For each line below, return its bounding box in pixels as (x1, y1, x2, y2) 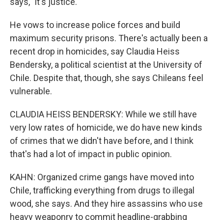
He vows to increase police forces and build (10, 20, 180, 30)
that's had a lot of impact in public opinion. (10, 149, 172, 159)
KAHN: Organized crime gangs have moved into (10, 172, 194, 182)
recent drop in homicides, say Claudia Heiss (10, 46, 180, 56)
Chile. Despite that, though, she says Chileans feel (10, 73, 203, 83)
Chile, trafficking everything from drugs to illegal (10, 185, 194, 195)
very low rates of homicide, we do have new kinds (10, 122, 202, 133)
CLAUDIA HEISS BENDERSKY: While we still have (10, 109, 197, 119)
